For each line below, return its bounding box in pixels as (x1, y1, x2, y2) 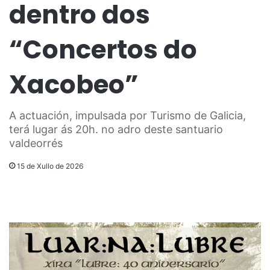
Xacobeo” (9, 67, 139, 103)
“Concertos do (9, 32, 197, 68)
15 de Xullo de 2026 (17, 162, 83, 171)
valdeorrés (9, 137, 63, 150)
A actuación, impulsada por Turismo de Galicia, (9, 109, 246, 122)
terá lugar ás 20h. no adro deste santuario (9, 123, 223, 136)
